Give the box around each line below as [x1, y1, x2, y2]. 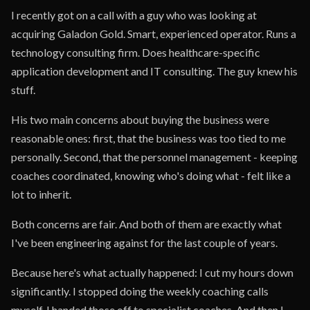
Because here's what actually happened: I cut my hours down [11, 266, 293, 279]
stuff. [11, 83, 35, 96]
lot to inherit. [11, 188, 71, 201]
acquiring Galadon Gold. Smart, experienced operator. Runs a [11, 27, 296, 40]
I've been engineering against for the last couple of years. [11, 236, 277, 249]
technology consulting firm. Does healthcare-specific [11, 46, 260, 59]
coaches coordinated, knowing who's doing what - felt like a [11, 169, 291, 182]
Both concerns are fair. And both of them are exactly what [11, 217, 282, 230]
